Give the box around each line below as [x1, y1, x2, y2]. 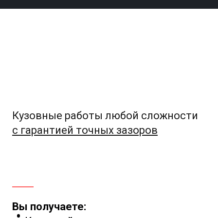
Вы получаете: [12, 200, 86, 213]
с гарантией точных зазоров [12, 124, 158, 137]
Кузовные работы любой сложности [12, 109, 198, 122]
